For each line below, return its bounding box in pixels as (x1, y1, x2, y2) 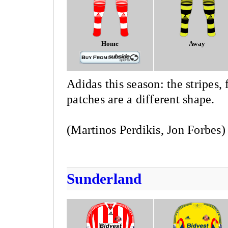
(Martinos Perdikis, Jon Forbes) (67, 123, 225, 136)
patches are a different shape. (67, 92, 215, 106)
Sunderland (67, 170, 142, 187)
